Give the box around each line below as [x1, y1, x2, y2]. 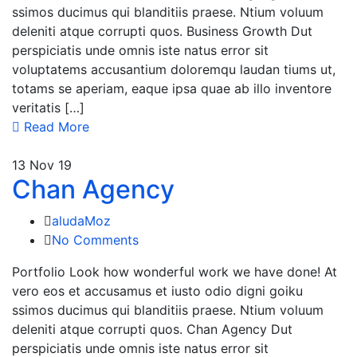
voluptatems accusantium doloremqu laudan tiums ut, [12, 61, 335, 77]
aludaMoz [52, 212, 111, 229]
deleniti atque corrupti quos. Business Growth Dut [12, 22, 312, 39]
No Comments [52, 231, 139, 248]
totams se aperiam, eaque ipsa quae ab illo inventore [12, 80, 331, 96]
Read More [24, 118, 89, 135]
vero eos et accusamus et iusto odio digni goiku [12, 282, 303, 299]
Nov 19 [29, 156, 72, 173]
